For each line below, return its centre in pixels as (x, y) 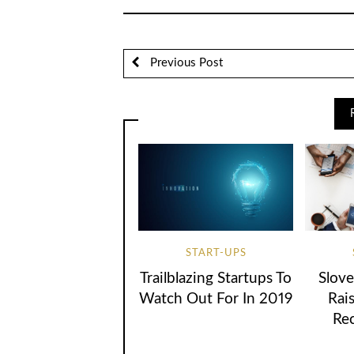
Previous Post (185, 63)
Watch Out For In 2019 (216, 299)
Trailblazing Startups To (216, 278)
